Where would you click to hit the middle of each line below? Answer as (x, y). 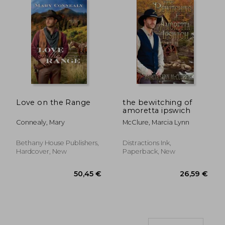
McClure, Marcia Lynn (156, 122)
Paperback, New (149, 151)
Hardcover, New (42, 151)
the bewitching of (157, 102)
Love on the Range (53, 102)
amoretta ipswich (157, 110)
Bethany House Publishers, (58, 143)
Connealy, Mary (41, 122)
